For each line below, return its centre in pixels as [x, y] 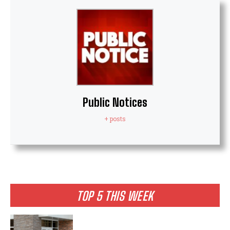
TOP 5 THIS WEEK [115, 196]
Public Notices [115, 102]
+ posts [115, 118]
